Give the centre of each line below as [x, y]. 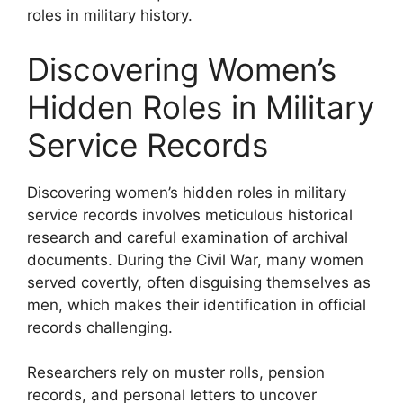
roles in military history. [110, 15]
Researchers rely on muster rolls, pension [176, 372]
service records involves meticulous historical [190, 215]
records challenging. [100, 327]
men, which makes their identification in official [197, 304]
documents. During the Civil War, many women [195, 260]
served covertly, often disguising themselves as [199, 282]
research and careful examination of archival [188, 237]
